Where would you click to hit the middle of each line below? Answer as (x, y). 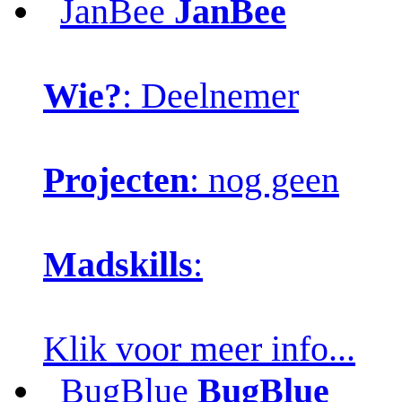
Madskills (118, 264)
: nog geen (264, 179)
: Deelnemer (210, 95)
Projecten (116, 179)
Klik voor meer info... (199, 348)
